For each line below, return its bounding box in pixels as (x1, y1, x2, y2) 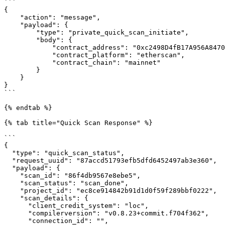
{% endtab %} (4, 104, 52, 111)
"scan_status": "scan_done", (4, 179, 20, 187)
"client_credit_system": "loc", (4, 202, 28, 209)
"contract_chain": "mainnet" (4, 59, 52, 66)
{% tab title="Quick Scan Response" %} (4, 119, 153, 127)
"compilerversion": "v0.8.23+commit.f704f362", (4, 209, 28, 217)
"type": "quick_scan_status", (4, 149, 12, 157)
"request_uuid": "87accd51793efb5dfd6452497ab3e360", (4, 157, 12, 164)
